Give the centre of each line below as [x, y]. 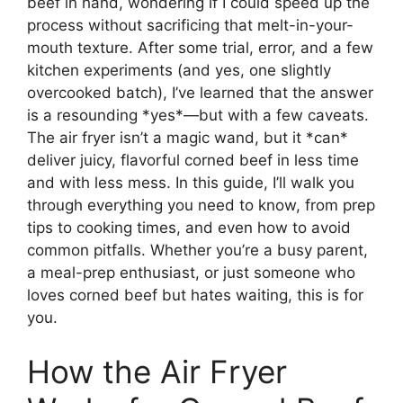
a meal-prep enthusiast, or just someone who [191, 273]
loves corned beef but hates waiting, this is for [195, 296]
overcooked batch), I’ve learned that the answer [200, 93]
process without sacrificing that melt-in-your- [190, 26]
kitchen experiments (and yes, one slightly [179, 71]
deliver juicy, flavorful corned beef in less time [193, 161]
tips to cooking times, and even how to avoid [189, 228]
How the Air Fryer [157, 371]
